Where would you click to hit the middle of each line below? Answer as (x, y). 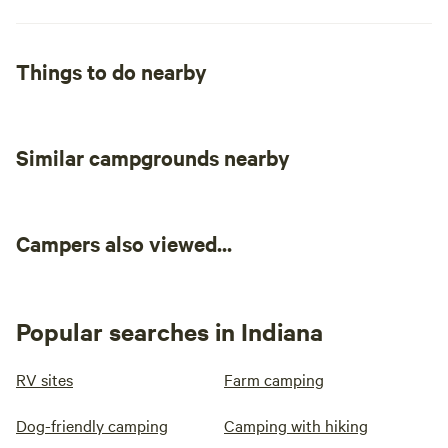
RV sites (44, 379)
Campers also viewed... (124, 243)
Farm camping (274, 379)
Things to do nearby (111, 71)
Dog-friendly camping (92, 425)
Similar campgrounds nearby (153, 157)
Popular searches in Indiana (169, 331)
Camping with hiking (296, 425)
